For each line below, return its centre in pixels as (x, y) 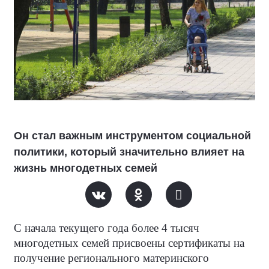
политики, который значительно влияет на (129, 152)
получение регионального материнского (111, 258)
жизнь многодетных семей (86, 168)
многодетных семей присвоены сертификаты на (129, 243)
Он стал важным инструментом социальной (132, 136)
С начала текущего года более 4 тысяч (107, 228)
